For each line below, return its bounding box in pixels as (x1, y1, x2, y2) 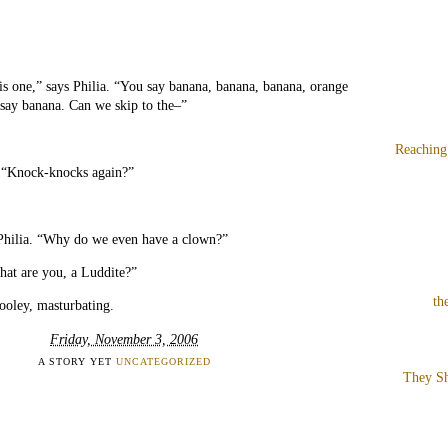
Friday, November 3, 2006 (50, 330, 198, 347)
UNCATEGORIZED (115, 355, 211, 367)
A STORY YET (37, 355, 116, 367)
